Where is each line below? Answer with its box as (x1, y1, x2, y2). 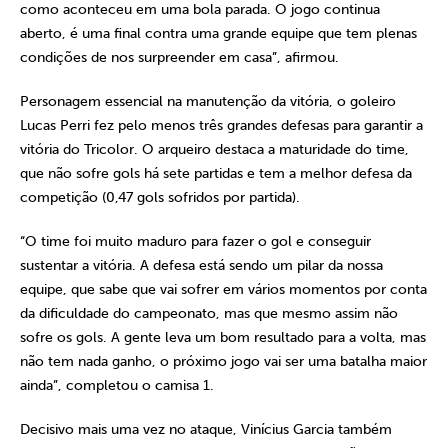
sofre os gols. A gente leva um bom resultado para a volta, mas (20, 329, 426, 346)
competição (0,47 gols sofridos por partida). (20, 189, 304, 206)
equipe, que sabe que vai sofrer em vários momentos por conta (20, 281, 427, 298)
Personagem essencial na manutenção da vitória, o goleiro (20, 93, 396, 110)
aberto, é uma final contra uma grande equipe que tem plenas (20, 25, 417, 42)
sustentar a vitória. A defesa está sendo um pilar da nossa (20, 257, 383, 274)
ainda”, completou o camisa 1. (20, 377, 218, 394)
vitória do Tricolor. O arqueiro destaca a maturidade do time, (20, 141, 409, 158)
